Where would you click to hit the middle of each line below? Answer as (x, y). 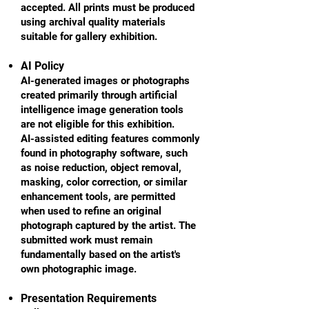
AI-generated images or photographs (105, 80)
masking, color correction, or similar (104, 182)
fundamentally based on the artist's (101, 254)
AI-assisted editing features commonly (110, 138)
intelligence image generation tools (102, 109)
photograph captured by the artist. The (108, 225)
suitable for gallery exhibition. (89, 36)
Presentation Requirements (89, 298)
